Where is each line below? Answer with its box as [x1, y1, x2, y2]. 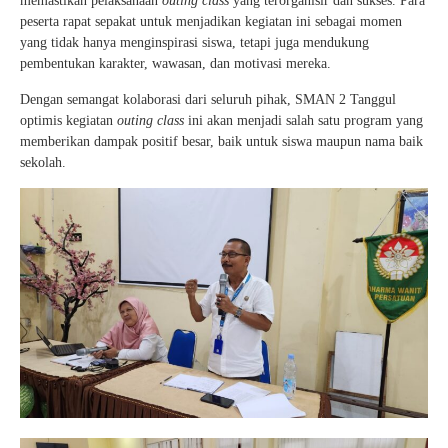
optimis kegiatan [20, 113, 117, 129]
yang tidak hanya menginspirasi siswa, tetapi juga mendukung [20, 35, 369, 51]
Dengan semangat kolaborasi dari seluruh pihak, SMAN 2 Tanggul [20, 92, 396, 108]
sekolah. [20, 155, 66, 171]
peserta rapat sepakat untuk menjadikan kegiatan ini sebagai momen [20, 14, 402, 30]
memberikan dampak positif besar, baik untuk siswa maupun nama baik [20, 134, 423, 150]
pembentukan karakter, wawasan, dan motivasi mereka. [20, 56, 331, 72]
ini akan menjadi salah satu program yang [184, 113, 423, 129]
